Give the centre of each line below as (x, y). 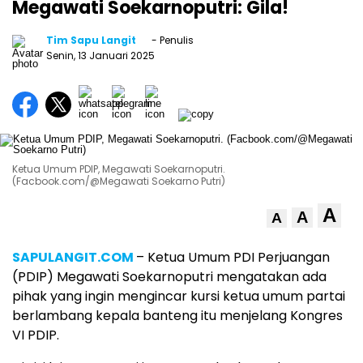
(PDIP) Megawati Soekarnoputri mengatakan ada (169, 276)
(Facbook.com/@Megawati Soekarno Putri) (119, 181)
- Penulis (171, 40)
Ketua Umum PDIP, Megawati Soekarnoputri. (119, 169)
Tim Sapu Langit (91, 40)
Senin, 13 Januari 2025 (100, 55)
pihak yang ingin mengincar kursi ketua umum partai (179, 296)
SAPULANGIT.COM (73, 257)
